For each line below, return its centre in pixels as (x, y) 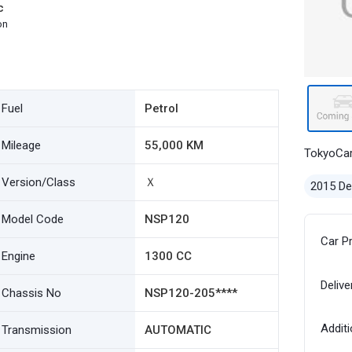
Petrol (161, 108)
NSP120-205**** (191, 293)
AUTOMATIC (178, 330)
